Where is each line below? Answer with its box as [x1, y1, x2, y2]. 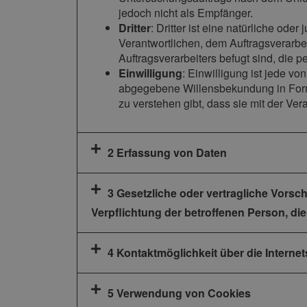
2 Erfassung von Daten [108, 145, 227, 161]
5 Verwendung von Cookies [108, 285, 251, 302]
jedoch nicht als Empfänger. [119, 5, 253, 21]
